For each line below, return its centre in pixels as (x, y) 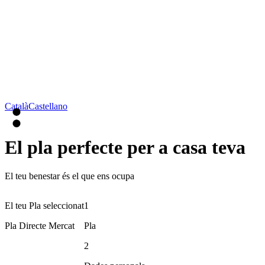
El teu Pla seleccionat (44, 206)
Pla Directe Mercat (40, 226)
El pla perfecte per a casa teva (125, 147)
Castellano (48, 106)
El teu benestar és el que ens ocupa (70, 176)
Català (17, 106)
